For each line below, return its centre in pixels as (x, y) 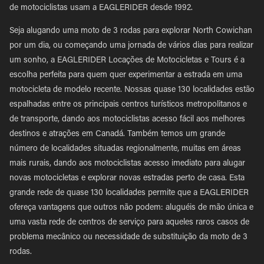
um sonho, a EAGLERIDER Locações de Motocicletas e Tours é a (127, 61)
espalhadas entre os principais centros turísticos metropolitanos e (128, 105)
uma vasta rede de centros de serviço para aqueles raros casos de (129, 223)
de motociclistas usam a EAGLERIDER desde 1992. (101, 8)
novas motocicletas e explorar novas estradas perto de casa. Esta (127, 179)
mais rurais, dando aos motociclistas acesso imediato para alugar (127, 164)
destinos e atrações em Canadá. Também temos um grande (117, 134)
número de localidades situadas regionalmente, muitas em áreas (125, 149)
